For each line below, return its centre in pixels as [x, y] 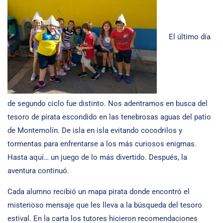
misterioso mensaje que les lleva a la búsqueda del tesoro [105, 205]
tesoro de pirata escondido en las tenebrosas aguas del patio [109, 117]
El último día [190, 37]
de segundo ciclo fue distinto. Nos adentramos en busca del [108, 104]
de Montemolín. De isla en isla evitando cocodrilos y [95, 130]
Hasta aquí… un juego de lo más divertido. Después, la [97, 157]
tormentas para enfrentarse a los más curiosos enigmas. [102, 144]
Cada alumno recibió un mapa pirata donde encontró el [99, 192]
